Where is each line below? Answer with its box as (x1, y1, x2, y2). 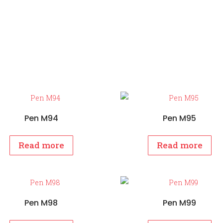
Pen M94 (24, 112, 58, 124)
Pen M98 (24, 197, 58, 209)
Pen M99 (163, 197, 197, 209)
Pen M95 (163, 112, 197, 124)
